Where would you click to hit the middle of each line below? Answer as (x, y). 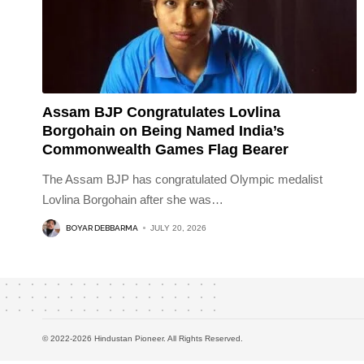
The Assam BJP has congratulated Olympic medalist (182, 179)
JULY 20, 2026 (178, 228)
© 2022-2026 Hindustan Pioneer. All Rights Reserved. (143, 338)
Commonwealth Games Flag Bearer (165, 149)
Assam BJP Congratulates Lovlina (161, 112)
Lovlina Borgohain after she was (127, 199)
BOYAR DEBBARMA (102, 228)
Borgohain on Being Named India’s (163, 130)
